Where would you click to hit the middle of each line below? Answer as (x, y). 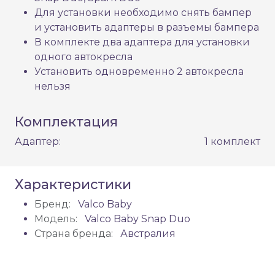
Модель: (56, 219)
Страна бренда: (74, 234)
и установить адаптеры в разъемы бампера (147, 28)
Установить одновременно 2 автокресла (139, 72)
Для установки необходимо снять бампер (143, 13)
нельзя (52, 87)
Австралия (147, 234)
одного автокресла (83, 57)
